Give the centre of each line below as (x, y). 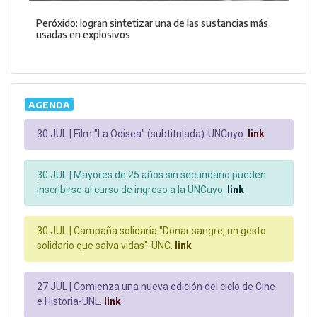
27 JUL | (54, 287)
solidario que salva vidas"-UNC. (105, 246)
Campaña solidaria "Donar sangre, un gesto (169, 231)
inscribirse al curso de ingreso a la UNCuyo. (131, 190)
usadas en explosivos (83, 35)
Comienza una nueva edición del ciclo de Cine (173, 287)
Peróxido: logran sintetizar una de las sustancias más (152, 23)
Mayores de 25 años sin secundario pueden (169, 175)
